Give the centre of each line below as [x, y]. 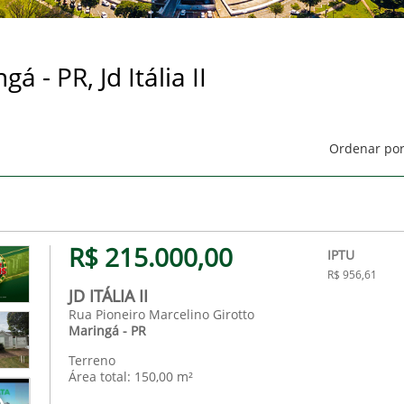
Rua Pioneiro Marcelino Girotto [161, 314]
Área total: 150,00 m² [131, 376]
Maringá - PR [107, 331]
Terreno [92, 360]
